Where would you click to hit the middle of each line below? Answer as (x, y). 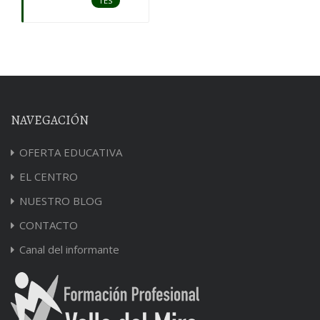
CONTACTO (49, 225)
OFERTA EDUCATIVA (71, 152)
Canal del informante (69, 250)
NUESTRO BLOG (61, 201)
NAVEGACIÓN (50, 120)
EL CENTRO (49, 177)
